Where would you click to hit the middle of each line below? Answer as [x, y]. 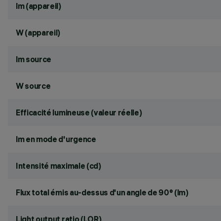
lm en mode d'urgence [56, 139]
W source [33, 86]
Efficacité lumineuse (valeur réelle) [79, 112]
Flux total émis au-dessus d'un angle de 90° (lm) [102, 192]
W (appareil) [38, 33]
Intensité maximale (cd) [58, 166]
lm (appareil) [38, 6]
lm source [34, 59]
